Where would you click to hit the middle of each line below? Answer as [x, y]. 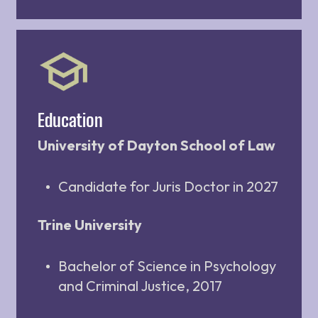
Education [70, 120]
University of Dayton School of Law [157, 146]
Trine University [90, 225]
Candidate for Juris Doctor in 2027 [168, 187]
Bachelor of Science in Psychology [167, 266]
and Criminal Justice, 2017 [140, 286]
